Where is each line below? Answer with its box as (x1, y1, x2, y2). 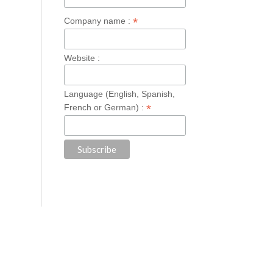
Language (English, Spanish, (64, 89, 175, 99)
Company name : (64, 15, 133, 26)
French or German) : (64, 102, 147, 113)
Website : (64, 52, 101, 63)
